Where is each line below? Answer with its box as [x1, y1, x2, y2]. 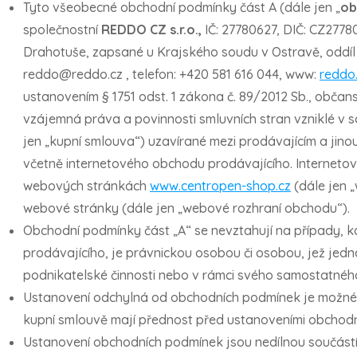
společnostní [23, 22, 101, 37]
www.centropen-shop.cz [150, 178, 291, 194]
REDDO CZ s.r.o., [101, 22, 205, 37]
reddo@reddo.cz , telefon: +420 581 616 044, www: [23, 66, 320, 82]
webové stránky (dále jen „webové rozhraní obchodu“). [23, 200, 350, 216]
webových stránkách [23, 178, 150, 194]
